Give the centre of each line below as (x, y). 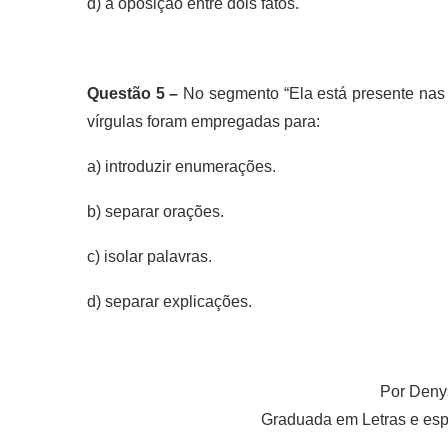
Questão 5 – (135, 93)
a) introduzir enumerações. (181, 166)
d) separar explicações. (169, 301)
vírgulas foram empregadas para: (203, 121)
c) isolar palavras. (149, 256)
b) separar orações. (155, 211)
